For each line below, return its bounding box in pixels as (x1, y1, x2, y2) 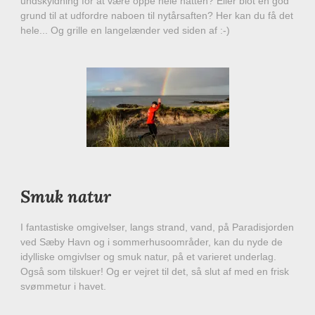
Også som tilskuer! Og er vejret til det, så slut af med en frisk (20, 266, 289, 278)
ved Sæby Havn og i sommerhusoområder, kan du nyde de (20, 236, 283, 248)
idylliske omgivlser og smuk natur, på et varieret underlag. (20, 251, 276, 263)
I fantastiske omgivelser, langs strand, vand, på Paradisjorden (20, 221, 294, 233)
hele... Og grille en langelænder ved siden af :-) (20, 25, 230, 37)
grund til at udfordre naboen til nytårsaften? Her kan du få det (20, 10, 293, 22)
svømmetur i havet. (20, 281, 109, 292)
